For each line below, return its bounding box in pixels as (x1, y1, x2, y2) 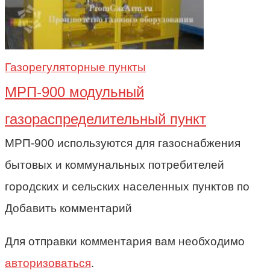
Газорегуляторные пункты (5, 61, 146, 74)
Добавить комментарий (5, 202, 132, 215)
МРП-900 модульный (5, 84, 144, 101)
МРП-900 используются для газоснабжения (5, 137, 240, 150)
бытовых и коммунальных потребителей (5, 159, 224, 172)
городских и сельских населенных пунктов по (5, 180, 250, 193)
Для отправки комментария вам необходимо (5, 235, 245, 248)
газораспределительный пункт (5, 111, 206, 128)
